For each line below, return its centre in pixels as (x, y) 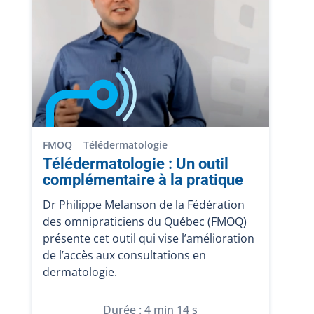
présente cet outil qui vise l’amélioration (148, 238)
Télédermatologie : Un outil (135, 164)
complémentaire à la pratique (143, 180)
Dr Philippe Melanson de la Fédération (143, 205)
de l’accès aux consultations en (124, 255)
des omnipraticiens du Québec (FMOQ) (144, 221)
